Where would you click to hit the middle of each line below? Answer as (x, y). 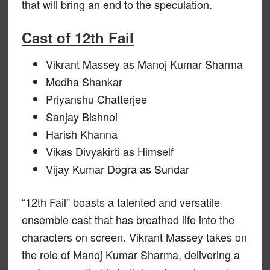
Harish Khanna (81, 134)
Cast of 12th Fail (77, 37)
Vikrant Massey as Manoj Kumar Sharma (144, 64)
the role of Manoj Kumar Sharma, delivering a (130, 254)
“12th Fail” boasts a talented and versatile (121, 202)
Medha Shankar (84, 81)
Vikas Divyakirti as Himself (109, 151)
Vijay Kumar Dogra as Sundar (117, 169)
